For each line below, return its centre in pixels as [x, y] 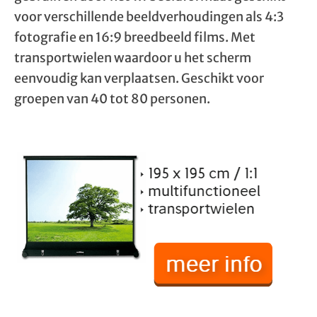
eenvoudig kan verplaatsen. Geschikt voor [139, 78]
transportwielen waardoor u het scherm [133, 58]
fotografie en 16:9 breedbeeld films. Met [135, 37]
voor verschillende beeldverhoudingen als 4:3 [149, 17]
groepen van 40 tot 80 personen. [112, 99]
